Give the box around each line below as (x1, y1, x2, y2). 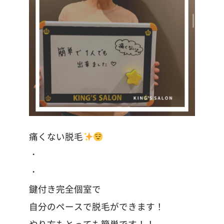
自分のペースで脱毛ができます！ (29, 200, 164, 213)
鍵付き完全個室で (29, 182, 101, 195)
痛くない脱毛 (29, 130, 83, 143)
